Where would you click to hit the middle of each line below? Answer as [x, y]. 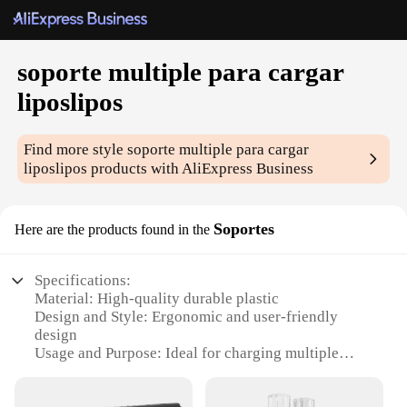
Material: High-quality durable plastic [157, 299]
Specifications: [83, 281]
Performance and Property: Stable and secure [179, 390]
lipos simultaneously [102, 372]
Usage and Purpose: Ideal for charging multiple [187, 353]
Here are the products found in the [112, 230]
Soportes [244, 229]
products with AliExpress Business [201, 169]
